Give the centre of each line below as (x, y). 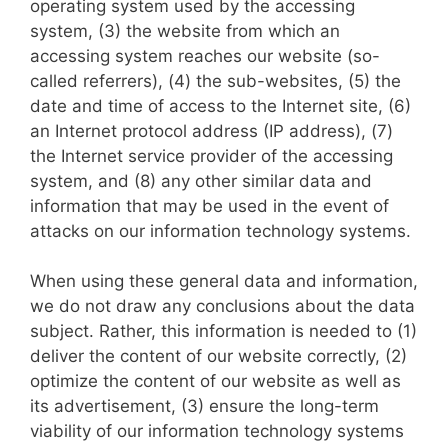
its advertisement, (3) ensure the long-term (204, 406)
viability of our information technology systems (217, 431)
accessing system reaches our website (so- (205, 55)
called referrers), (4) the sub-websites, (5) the (215, 80)
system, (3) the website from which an (185, 30)
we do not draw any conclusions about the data (222, 306)
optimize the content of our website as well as (215, 381)
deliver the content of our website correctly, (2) (218, 356)
